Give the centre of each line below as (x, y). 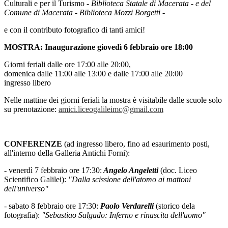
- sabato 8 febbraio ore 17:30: (52, 206)
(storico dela (174, 206)
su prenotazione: (31, 109)
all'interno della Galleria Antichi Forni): (67, 153)
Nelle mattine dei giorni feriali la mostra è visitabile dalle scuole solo (113, 100)
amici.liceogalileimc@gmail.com (111, 109)
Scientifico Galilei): (36, 180)
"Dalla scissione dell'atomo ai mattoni (130, 180)
